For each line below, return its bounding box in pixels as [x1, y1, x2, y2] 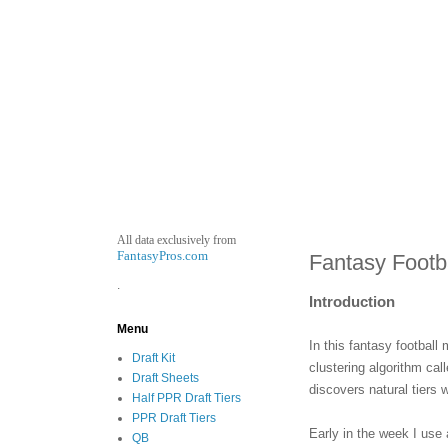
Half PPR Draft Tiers [132, 391, 241, 405]
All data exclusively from [117, 233, 236, 247]
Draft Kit [132, 351, 175, 365]
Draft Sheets [132, 371, 199, 385]
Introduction [309, 293, 395, 310]
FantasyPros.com [117, 248, 208, 263]
